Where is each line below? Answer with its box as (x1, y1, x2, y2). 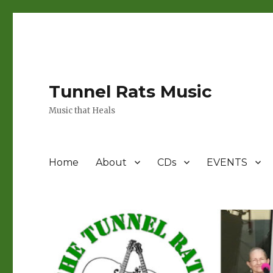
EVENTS (207, 156, 248, 168)
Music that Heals (49, 105, 116, 116)
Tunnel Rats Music (49, 81, 213, 102)
